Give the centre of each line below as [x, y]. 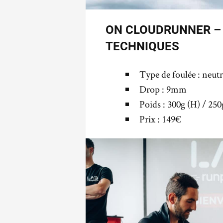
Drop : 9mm [163, 89]
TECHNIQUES [142, 46]
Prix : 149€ [161, 119]
